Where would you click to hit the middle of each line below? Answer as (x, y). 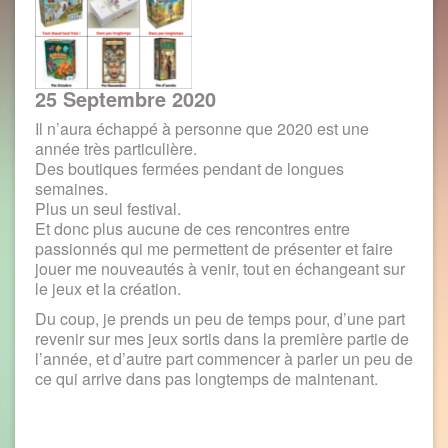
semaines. (71, 188)
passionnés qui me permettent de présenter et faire (214, 248)
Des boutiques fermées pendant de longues (189, 168)
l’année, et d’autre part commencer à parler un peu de (224, 358)
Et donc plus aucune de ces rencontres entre (192, 228)
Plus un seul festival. (108, 208)
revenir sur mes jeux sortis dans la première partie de (222, 338)
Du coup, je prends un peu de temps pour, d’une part (220, 318)
